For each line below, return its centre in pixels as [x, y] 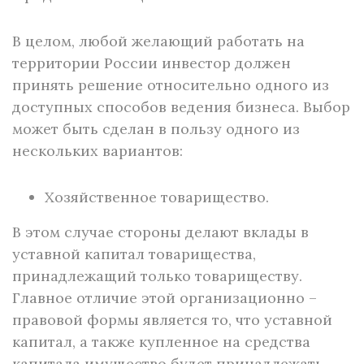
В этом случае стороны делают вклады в [160, 232]
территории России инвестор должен [152, 63]
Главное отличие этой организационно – [165, 298]
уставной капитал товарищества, [134, 254]
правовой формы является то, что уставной [172, 320]
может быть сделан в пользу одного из [156, 129]
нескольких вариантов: [97, 151]
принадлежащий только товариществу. [157, 276]
